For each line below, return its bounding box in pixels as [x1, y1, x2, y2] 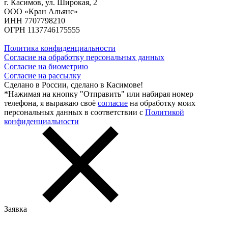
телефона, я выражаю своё [4, 98, 98, 107]
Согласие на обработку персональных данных [4, 52, 164, 62]
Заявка [4, 204, 27, 213]
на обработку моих [128, 98, 195, 107]
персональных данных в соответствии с [4, 107, 145, 117]
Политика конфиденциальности [4, 43, 116, 52]
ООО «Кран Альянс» [4, 7, 78, 16]
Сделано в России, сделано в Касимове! [4, 80, 143, 89]
